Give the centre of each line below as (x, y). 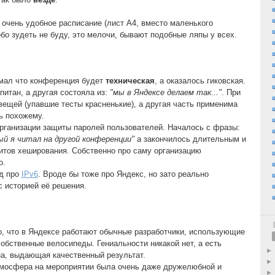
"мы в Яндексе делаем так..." (166, 93)
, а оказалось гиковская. (200, 81)
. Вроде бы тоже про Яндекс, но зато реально (123, 174)
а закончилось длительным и (190, 139)
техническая (130, 81)
